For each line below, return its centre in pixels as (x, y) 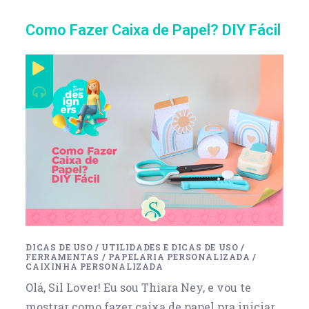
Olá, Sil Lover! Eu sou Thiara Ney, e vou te (139, 287)
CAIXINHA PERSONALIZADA (94, 266)
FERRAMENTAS (63, 256)
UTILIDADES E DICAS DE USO (170, 247)
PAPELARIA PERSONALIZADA (179, 256)
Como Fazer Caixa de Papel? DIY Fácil (153, 30)
